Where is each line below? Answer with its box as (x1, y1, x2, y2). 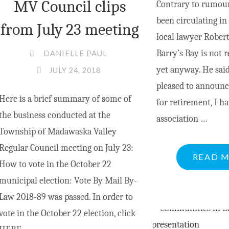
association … (156, 113, 208, 125)
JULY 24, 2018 (49, 66, 101, 75)
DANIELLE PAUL (43, 49, 108, 58)
